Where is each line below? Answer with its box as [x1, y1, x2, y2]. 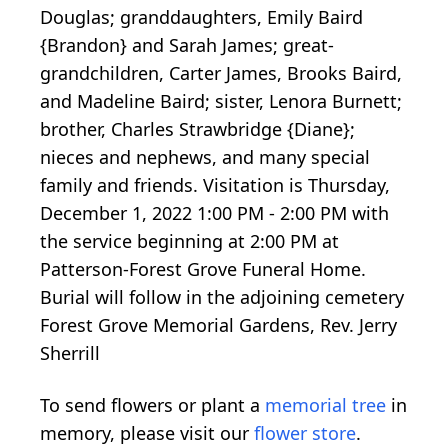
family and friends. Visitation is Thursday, [40, 172, 390, 197]
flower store [254, 420, 356, 445]
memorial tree [265, 392, 386, 417]
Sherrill [40, 340, 100, 365]
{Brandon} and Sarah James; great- [40, 32, 334, 57]
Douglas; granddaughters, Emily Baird [40, 4, 363, 29]
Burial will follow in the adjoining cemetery [40, 284, 404, 309]
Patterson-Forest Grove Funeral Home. [40, 256, 366, 281]
